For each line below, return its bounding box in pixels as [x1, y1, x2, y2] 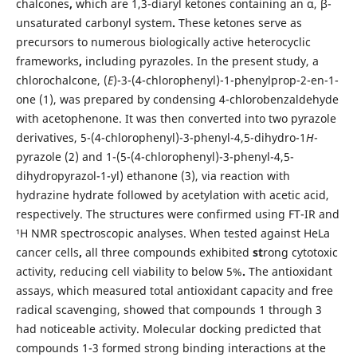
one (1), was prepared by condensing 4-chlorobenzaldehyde [15, 91, 339, 107]
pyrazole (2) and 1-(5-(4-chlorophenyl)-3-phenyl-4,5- [15, 148, 294, 164]
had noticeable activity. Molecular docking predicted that [15, 320, 321, 336]
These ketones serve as [178, 14, 302, 30]
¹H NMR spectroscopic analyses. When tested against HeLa [15, 225, 330, 241]
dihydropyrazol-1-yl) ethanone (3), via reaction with [15, 167, 290, 183]
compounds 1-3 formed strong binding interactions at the [15, 339, 326, 355]
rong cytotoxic [262, 244, 338, 260]
